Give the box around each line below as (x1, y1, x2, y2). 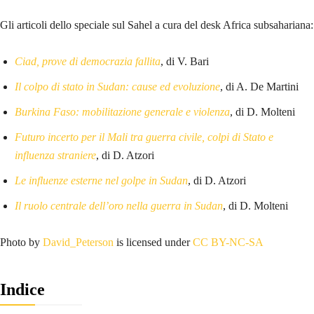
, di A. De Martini (220, 81, 299, 93)
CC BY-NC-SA (193, 236, 264, 249)
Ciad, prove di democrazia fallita (15, 55, 161, 68)
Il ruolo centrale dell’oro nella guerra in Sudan (15, 200, 223, 212)
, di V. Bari (161, 55, 209, 68)
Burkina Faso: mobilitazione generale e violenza (15, 106, 230, 118)
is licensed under (114, 236, 193, 249)
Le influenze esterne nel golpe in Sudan (15, 175, 188, 187)
